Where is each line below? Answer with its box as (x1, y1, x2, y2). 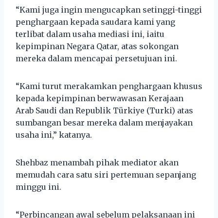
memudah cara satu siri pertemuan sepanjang (16, 169, 196, 180)
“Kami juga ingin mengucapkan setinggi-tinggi (16, 4, 202, 15)
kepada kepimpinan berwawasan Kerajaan (16, 93, 183, 103)
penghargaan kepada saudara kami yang (16, 17, 175, 27)
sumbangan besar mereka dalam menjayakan (16, 117, 193, 127)
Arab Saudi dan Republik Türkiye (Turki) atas (16, 105, 193, 115)
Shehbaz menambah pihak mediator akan (16, 157, 179, 167)
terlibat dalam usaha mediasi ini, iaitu (16, 29, 164, 39)
